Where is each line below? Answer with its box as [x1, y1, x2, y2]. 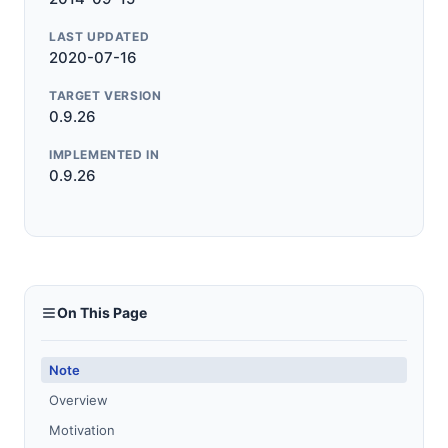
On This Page [57, 304, 147, 321]
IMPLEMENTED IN [49, 147, 160, 162]
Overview [49, 392, 108, 408]
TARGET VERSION [49, 88, 162, 103]
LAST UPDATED [49, 29, 150, 44]
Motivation [49, 422, 115, 438]
